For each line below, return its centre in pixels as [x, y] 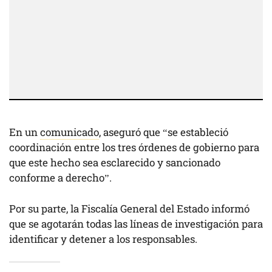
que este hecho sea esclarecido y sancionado [115, 163]
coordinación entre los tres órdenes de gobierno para [134, 148]
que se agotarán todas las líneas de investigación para [136, 223]
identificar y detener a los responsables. [103, 239]
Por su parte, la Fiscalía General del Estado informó [129, 208]
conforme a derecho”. [60, 178]
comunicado [70, 132]
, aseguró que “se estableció [164, 132]
